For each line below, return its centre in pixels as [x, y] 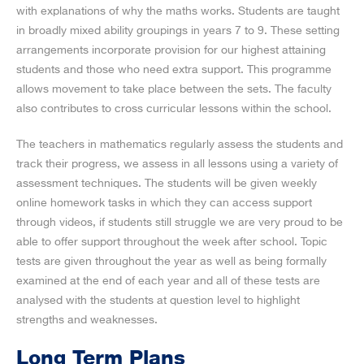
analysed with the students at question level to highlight [158, 300]
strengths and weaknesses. [87, 320]
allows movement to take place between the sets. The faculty [174, 89]
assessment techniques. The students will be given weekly [167, 183]
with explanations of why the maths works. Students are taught [178, 11]
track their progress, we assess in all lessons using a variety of [177, 164]
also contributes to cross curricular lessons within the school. [174, 108]
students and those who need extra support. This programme [174, 69]
